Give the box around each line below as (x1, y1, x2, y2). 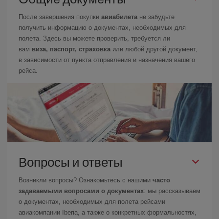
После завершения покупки (19, 13, 101, 21)
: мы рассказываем (144, 187, 200, 195)
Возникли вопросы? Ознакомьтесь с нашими (19, 176, 153, 184)
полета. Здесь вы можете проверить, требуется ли (19, 35, 170, 42)
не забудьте (137, 13, 175, 21)
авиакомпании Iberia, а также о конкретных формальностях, (19, 209, 197, 216)
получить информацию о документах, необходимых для (19, 24, 186, 31)
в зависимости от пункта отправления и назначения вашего (19, 56, 195, 64)
